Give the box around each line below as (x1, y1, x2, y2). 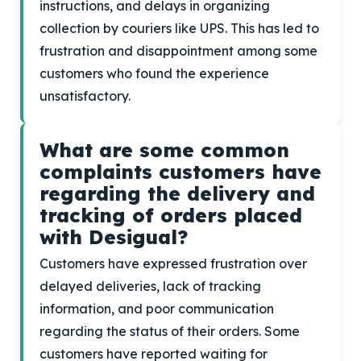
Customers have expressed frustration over (39, 255, 307, 272)
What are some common (39, 138, 289, 162)
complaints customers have (39, 160, 322, 184)
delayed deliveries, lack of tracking (39, 278, 261, 294)
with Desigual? (39, 225, 188, 249)
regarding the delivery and (39, 181, 315, 205)
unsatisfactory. (39, 88, 131, 104)
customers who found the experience (39, 65, 269, 81)
